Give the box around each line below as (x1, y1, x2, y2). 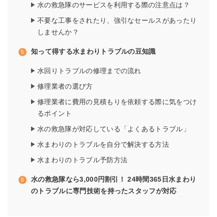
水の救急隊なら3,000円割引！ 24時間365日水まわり (31, 175, 197, 184)
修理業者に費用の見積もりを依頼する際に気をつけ (37, 98, 197, 106)
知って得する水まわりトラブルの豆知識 (31, 47, 156, 56)
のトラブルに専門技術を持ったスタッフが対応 (31, 187, 177, 195)
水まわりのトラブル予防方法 (37, 156, 128, 164)
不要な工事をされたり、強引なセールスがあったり (37, 16, 197, 25)
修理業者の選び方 (37, 82, 93, 91)
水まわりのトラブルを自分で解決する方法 (37, 140, 170, 149)
